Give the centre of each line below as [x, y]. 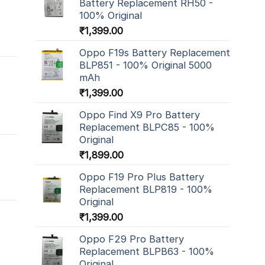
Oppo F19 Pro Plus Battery [142, 177]
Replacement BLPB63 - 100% [147, 251]
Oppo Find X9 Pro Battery [140, 114]
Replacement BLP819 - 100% [146, 189]
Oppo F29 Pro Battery [132, 239]
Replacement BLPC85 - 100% [147, 127]
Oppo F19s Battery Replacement [155, 52]
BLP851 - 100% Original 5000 [146, 65]
